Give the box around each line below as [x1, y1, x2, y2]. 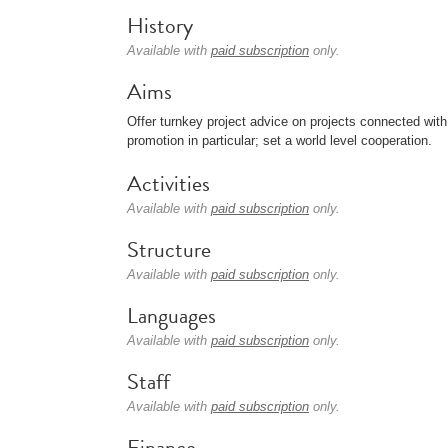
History [127, 9, 193, 42]
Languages [127, 299, 216, 332]
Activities [127, 167, 210, 200]
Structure [127, 233, 211, 266]
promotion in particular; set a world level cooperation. [127, 133, 432, 148]
